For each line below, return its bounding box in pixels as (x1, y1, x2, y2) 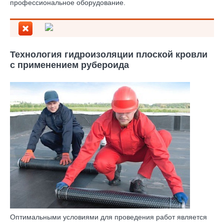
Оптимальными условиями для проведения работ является (10, 213, 207, 221)
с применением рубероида (10, 60, 129, 70)
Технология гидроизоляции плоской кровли (10, 49, 207, 59)
